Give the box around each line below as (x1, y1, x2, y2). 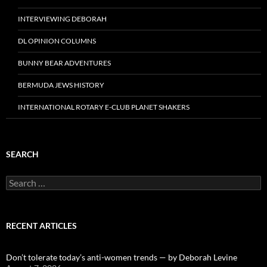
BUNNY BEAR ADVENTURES (18, 58, 111, 68)
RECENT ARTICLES (6, 221, 77, 231)
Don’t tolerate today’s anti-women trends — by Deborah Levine (6, 252, 237, 263)
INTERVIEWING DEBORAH (18, 14, 107, 24)
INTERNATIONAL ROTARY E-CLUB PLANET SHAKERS (18, 103, 190, 112)
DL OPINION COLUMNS (18, 36, 96, 46)
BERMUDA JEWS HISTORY (18, 80, 104, 90)
